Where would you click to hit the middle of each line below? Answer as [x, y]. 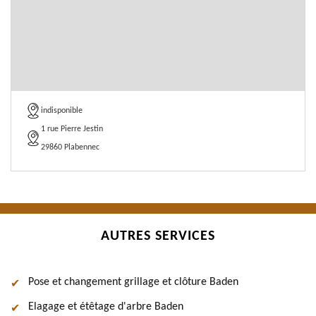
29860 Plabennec [70, 147]
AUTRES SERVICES [158, 236]
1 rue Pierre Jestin [72, 129]
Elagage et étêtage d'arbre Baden [106, 307]
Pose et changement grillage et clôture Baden [133, 282]
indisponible [62, 111]
